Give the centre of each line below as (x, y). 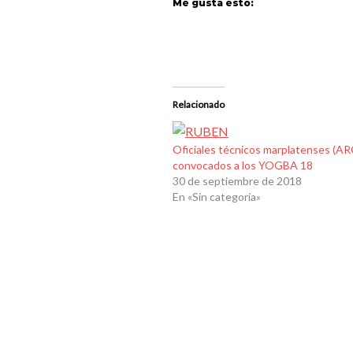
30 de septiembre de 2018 (237, 181)
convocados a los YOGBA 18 (243, 165)
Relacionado (199, 105)
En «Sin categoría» (217, 197)
